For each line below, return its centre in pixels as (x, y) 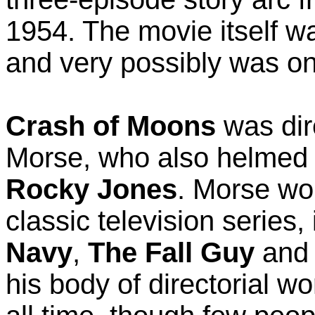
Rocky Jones (91, 189)
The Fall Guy (171, 252)
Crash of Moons (111, 126)
